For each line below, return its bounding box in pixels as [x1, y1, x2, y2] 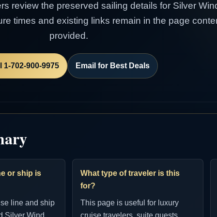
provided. [49, 30, 88, 41]
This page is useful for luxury [80, 199, 179, 207]
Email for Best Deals [76, 62, 150, 70]
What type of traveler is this [80, 169, 180, 178]
